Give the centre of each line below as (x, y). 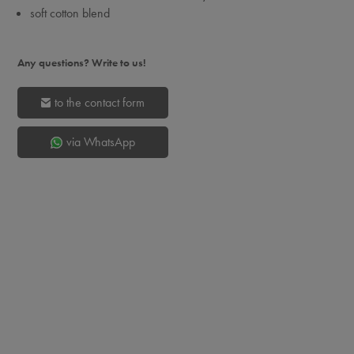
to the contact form (99, 102)
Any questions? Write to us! (81, 62)
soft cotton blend (70, 13)
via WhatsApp (100, 142)
